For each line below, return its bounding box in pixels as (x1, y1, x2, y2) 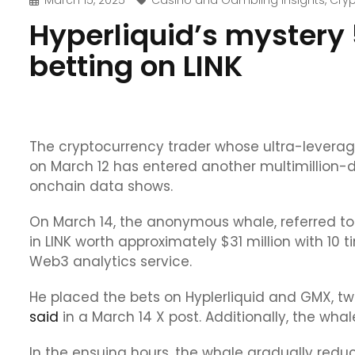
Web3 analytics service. (29, 252, 196, 271)
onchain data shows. (29, 177, 177, 196)
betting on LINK (29, 46, 242, 86)
